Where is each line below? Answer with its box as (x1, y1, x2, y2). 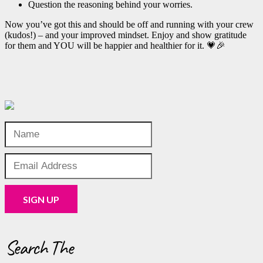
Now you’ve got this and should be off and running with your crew (5, 19, 254, 29)
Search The (5, 235, 73, 261)
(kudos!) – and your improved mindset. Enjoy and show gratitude (5, 29, 247, 40)
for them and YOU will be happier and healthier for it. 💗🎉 (5, 40, 225, 50)
